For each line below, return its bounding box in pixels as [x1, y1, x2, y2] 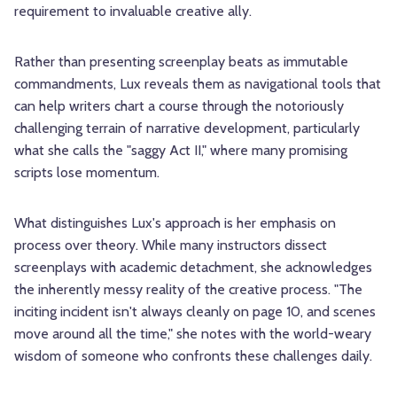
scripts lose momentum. [14, 164, 160, 182]
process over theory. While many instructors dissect [14, 237, 327, 254]
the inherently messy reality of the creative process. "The [14, 281, 362, 299]
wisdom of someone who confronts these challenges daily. [14, 347, 372, 365]
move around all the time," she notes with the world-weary [14, 325, 371, 343]
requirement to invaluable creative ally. [14, 3, 252, 20]
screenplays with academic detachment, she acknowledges [14, 259, 372, 276]
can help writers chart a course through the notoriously [14, 97, 344, 115]
